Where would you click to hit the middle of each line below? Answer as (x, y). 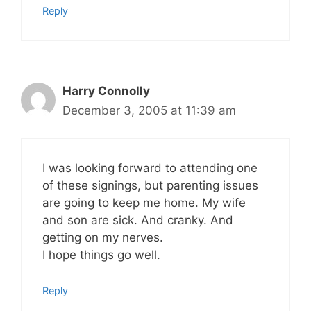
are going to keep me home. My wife (144, 203)
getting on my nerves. (103, 237)
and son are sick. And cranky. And (138, 220)
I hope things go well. (101, 255)
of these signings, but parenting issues (150, 185)
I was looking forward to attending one (150, 168)
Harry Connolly (106, 91)
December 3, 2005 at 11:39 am (149, 110)
